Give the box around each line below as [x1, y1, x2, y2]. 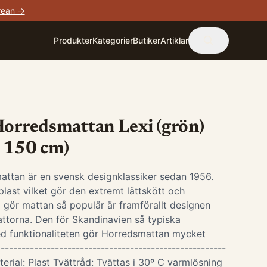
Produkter [54, 35, 92, 45]
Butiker [133, 35, 160, 45]
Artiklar [160, 35, 188, 45]
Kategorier [92, 35, 133, 45]
